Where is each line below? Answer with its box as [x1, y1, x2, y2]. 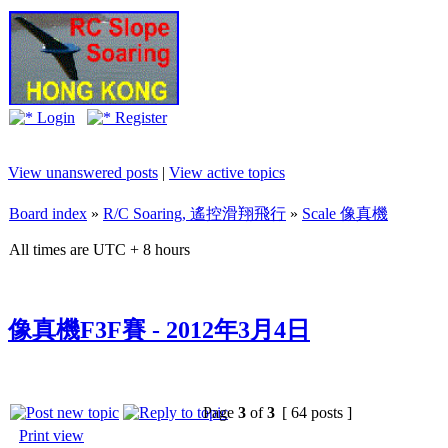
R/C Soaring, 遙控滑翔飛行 [103, 205, 286, 222]
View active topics [169, 164, 285, 181]
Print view [19, 426, 84, 444]
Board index [9, 205, 87, 222]
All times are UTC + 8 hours [9, 241, 190, 258]
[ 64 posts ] [278, 403, 356, 421]
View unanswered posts [8, 164, 158, 181]
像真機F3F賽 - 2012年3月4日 [8, 316, 310, 343]
